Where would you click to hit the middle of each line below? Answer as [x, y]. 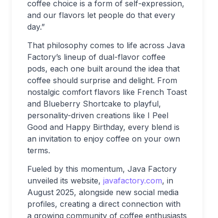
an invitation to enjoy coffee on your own [104, 138]
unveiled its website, [65, 180]
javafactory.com [133, 180]
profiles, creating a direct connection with [104, 204]
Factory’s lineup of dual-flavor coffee [96, 57]
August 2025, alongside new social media [103, 192]
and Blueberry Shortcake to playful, [94, 103]
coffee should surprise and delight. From [102, 80]
